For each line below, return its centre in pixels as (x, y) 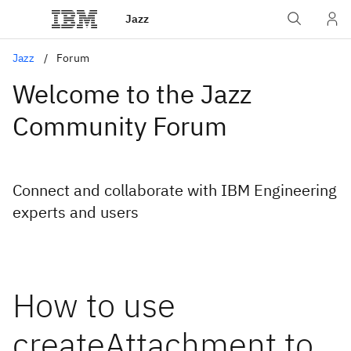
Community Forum (120, 126)
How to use (94, 305)
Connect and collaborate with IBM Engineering (175, 190)
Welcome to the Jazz (132, 94)
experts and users (76, 212)
